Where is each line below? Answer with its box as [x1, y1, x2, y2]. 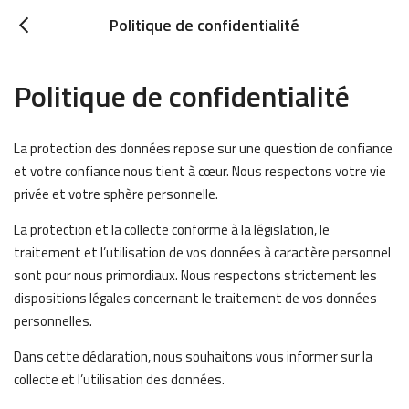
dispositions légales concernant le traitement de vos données [14, 288, 377, 309]
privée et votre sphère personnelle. [14, 184, 218, 204]
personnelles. [14, 310, 92, 331]
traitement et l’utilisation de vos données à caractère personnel [14, 242, 391, 263]
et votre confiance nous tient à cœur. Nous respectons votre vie [14, 161, 386, 182]
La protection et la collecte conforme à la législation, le [14, 219, 330, 240]
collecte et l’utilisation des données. [14, 369, 225, 390]
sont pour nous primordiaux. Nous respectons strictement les [14, 265, 377, 286]
